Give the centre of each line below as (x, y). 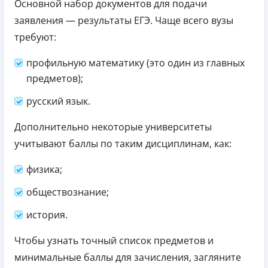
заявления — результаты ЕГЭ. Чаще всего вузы (124, 20)
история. (47, 214)
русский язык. (58, 101)
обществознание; (68, 192)
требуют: (35, 37)
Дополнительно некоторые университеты (113, 127)
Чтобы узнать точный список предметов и (114, 240)
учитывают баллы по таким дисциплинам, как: (123, 143)
